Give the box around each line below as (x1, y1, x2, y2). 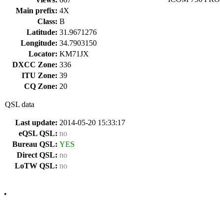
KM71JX (59, 50, 89, 58)
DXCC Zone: (12, 60, 57, 69)
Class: (37, 17, 57, 26)
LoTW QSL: (15, 162, 57, 170)
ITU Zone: (22, 71, 57, 80)
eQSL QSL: (19, 129, 57, 137)
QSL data (5, 100, 34, 109)
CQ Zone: (24, 82, 57, 90)
